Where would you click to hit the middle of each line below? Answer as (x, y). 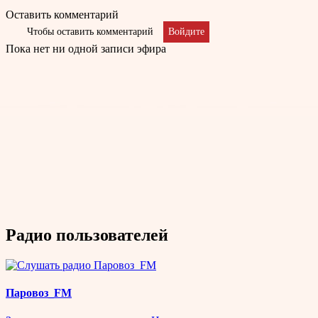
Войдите (186, 31)
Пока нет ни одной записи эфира (86, 48)
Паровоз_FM (39, 292)
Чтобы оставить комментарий (90, 31)
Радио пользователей (87, 235)
